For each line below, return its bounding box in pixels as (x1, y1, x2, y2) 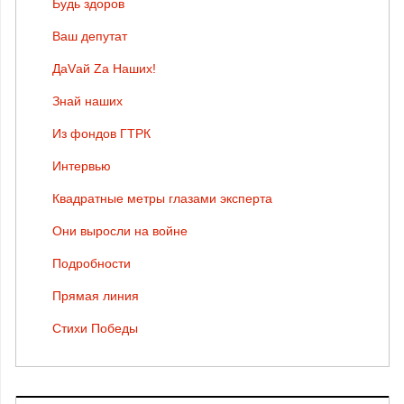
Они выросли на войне (52, 223, 188, 238)
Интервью (52, 158, 111, 173)
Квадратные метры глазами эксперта (52, 190, 272, 206)
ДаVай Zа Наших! (52, 60, 156, 76)
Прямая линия (52, 288, 139, 303)
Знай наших (52, 93, 123, 108)
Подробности (52, 255, 131, 271)
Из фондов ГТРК (52, 125, 151, 141)
